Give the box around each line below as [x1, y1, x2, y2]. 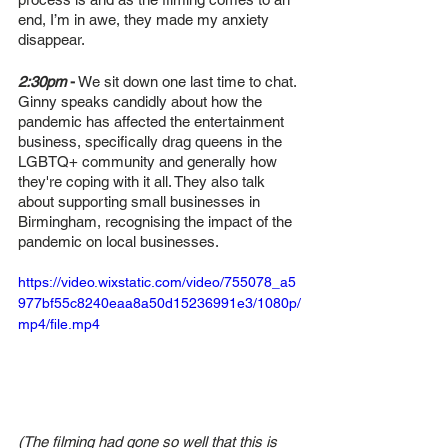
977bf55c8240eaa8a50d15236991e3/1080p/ [18, 294, 301, 311]
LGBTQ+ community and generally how [18, 152, 281, 170]
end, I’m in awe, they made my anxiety [18, 10, 273, 28]
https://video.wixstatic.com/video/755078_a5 [18, 273, 296, 290]
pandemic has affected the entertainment [18, 112, 288, 130]
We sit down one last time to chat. [75, 72, 300, 90]
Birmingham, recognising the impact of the [18, 212, 296, 230]
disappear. [18, 30, 88, 48]
